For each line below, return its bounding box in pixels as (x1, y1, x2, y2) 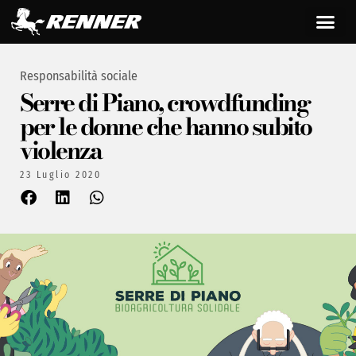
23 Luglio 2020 (20, 169, 101, 181)
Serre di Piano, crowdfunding (20, 84, 309, 122)
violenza (20, 132, 101, 169)
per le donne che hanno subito (20, 108, 311, 145)
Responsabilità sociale (20, 68, 137, 84)
